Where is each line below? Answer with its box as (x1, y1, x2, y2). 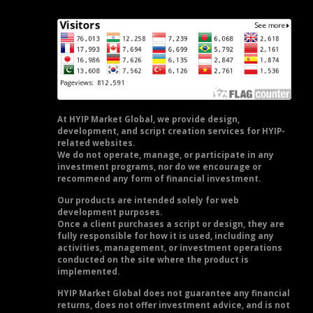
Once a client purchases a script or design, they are (57, 219, 284, 230)
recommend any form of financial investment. (57, 173, 261, 184)
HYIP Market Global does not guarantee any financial (57, 288, 290, 299)
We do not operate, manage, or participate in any (57, 150, 274, 161)
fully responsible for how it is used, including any (57, 231, 274, 242)
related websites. (57, 138, 135, 149)
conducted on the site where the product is (57, 254, 249, 265)
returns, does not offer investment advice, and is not (57, 300, 290, 311)
